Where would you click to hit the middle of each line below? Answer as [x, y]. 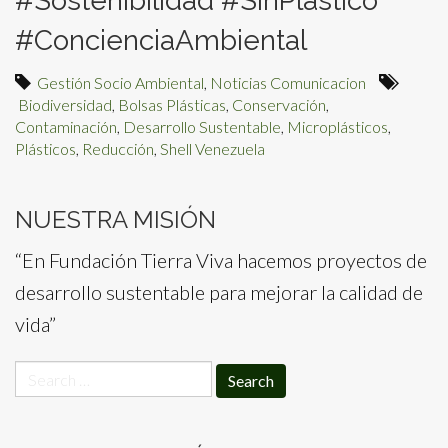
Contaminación [66, 126]
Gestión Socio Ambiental [120, 82]
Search [42, 374]
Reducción [118, 148]
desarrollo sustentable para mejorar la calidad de [219, 292]
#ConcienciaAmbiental [161, 40]
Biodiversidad [65, 104]
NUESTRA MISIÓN [115, 219]
